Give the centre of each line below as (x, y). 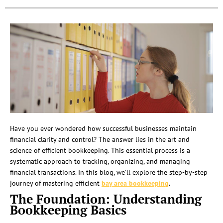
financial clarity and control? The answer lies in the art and (100, 140)
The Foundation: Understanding (106, 199)
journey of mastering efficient (56, 183)
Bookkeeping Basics (68, 210)
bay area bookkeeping (135, 183)
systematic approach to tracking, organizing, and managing (100, 162)
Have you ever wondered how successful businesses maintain (103, 129)
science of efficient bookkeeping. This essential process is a (100, 151)
